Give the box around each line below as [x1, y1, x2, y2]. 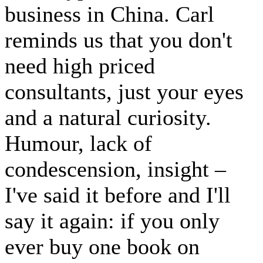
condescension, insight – [5, 157, 226, 182]
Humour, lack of [5, 131, 152, 156]
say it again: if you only [5, 208, 220, 234]
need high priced [5, 53, 155, 79]
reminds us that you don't [5, 28, 232, 53]
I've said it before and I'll [5, 183, 231, 208]
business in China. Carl [5, 2, 214, 27]
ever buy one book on [5, 234, 200, 259]
